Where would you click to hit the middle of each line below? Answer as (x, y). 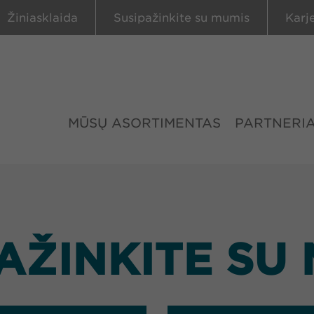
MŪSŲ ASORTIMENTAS (144, 123)
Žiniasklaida (42, 18)
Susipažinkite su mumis (182, 18)
